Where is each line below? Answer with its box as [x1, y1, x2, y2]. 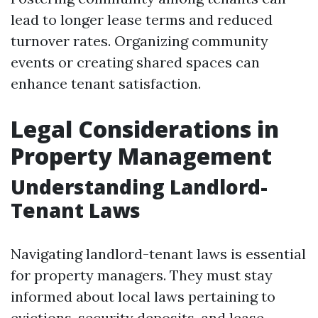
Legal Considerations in [11, 114, 279, 144]
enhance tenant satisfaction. [11, 75, 201, 92]
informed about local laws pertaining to [11, 287, 275, 305]
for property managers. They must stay [11, 266, 273, 284]
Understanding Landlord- [11, 173, 268, 200]
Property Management [11, 141, 272, 171]
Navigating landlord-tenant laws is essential [11, 245, 306, 263]
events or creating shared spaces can [11, 53, 260, 71]
